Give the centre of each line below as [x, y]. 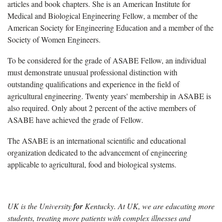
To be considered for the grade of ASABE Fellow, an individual [107, 60]
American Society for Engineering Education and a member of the [111, 27]
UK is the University [40, 206]
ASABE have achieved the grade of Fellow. [75, 119]
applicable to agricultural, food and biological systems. [92, 164]
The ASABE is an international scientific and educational [97, 140]
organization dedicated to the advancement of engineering [97, 152]
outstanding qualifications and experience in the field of [93, 84]
